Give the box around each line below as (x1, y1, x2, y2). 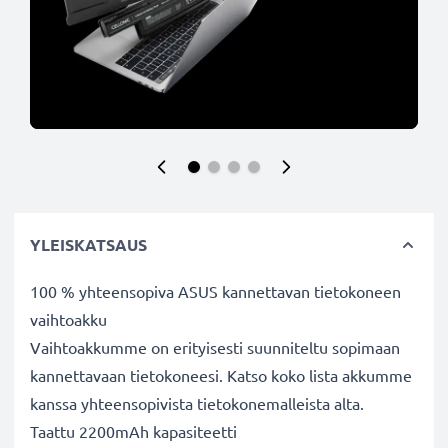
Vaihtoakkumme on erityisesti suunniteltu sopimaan (30, 337, 400, 357)
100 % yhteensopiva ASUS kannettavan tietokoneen (30, 281, 401, 301)
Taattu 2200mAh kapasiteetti (30, 421, 237, 441)
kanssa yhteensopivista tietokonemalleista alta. (30, 393, 364, 413)
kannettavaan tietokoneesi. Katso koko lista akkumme (30, 365, 412, 385)
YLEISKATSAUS (30, 234, 147, 255)
